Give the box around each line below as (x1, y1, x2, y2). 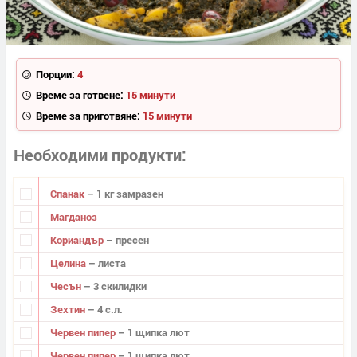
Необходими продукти (14, 144, 182, 166)
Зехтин (49, 302, 88, 317)
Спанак (49, 186, 87, 201)
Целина (49, 256, 88, 271)
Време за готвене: (35, 87, 124, 102)
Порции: (35, 66, 75, 81)
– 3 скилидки (83, 279, 147, 294)
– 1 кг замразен (86, 186, 163, 201)
